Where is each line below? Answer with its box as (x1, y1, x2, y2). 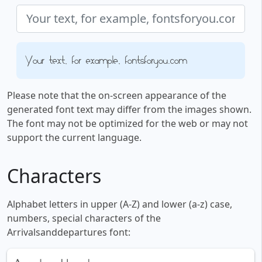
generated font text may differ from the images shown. (7, 103, 251, 116)
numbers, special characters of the (7, 212, 161, 225)
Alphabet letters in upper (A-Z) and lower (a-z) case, (7, 198, 232, 211)
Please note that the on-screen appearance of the (7, 89, 226, 102)
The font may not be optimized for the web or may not (7, 117, 248, 130)
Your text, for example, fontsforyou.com (25, 52, 187, 68)
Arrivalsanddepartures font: (7, 226, 130, 239)
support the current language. (7, 131, 142, 144)
